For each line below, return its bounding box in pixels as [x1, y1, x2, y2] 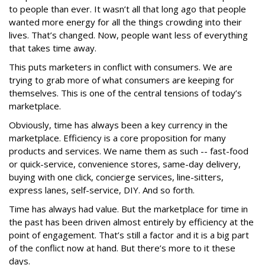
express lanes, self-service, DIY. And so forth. [9, 184, 195, 196]
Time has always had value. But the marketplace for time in [9, 203, 248, 215]
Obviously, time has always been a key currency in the [9, 119, 228, 131]
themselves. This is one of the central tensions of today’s [9, 87, 242, 99]
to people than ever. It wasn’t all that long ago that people [9, 3, 246, 15]
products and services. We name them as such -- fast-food [9, 145, 248, 157]
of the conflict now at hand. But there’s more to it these [9, 242, 235, 254]
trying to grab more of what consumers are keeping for [9, 74, 234, 86]
